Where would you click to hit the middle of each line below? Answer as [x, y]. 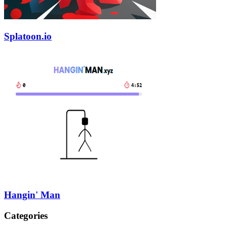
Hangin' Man [32, 195]
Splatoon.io [28, 36]
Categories [26, 215]
